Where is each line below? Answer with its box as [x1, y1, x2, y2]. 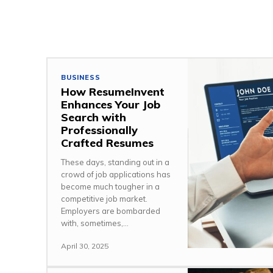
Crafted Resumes [61, 136, 154, 150]
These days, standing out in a [61, 157, 169, 167]
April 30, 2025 [61, 241, 108, 250]
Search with [61, 110, 126, 124]
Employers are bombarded [61, 206, 160, 216]
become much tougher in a [61, 182, 160, 191]
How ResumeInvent [61, 85, 165, 99]
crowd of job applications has [61, 169, 171, 179]
